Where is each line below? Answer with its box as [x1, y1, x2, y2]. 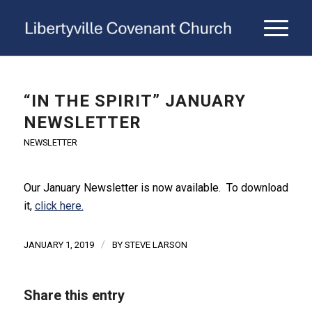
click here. [34, 198, 84, 212]
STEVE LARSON [124, 240, 187, 251]
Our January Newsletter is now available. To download [23, 180, 288, 194]
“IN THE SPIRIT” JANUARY [23, 91, 246, 111]
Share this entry [23, 287, 125, 304]
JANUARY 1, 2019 [23, 240, 94, 251]
